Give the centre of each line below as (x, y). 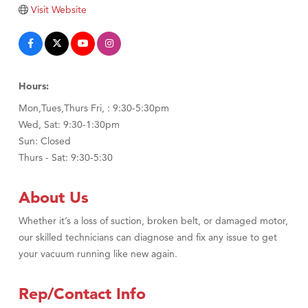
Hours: (34, 86)
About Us (54, 198)
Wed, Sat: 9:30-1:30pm (69, 125)
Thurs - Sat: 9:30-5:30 (66, 158)
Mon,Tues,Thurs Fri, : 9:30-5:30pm (94, 108)
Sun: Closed (45, 141)
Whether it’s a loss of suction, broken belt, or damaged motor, (153, 221)
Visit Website (58, 10)
